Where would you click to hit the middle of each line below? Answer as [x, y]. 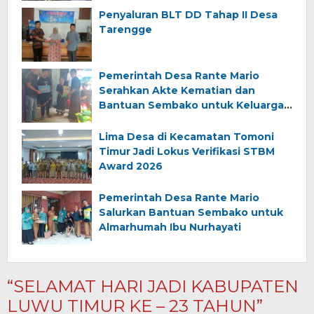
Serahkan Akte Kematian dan [177, 91]
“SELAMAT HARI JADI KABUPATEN [153, 286]
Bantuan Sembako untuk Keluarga [191, 105]
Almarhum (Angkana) [155, 120]
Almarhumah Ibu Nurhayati [170, 227]
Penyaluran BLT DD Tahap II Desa [188, 15]
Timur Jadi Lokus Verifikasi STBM [187, 152]
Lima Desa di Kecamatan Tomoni [186, 137]
